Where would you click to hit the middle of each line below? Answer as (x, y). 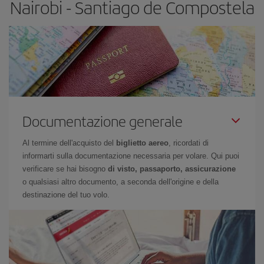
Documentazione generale (103, 121)
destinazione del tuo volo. (66, 195)
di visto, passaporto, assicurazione (172, 169)
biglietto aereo (142, 143)
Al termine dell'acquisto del (69, 143)
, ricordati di (189, 143)
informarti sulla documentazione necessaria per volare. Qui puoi (131, 156)
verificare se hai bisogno (65, 169)
